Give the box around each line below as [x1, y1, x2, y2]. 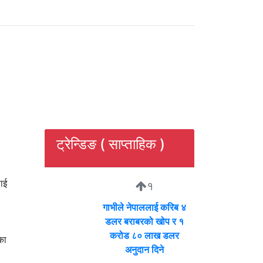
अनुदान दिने [125, 244, 164, 256]
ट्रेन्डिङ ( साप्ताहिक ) [56, 136, 165, 153]
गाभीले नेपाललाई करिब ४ [103, 201, 186, 214]
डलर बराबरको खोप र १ [105, 215, 184, 228]
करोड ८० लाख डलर [110, 230, 179, 242]
